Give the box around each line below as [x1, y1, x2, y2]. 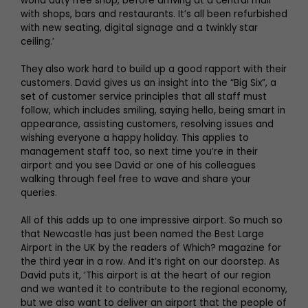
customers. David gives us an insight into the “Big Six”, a [21, 76, 276, 89]
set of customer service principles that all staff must [21, 89, 267, 103]
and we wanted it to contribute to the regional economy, [21, 282, 287, 296]
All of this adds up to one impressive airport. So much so [21, 213, 283, 227]
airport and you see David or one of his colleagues [21, 158, 256, 172]
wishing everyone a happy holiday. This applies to [21, 131, 249, 144]
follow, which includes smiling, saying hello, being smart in [21, 103, 285, 117]
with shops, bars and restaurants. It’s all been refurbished [21, 7, 287, 21]
